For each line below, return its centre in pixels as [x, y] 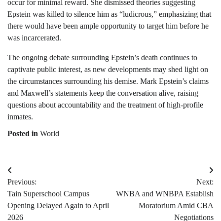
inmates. [20, 117]
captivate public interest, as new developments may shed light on [108, 70]
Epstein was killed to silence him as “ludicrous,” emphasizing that [109, 14]
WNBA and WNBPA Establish [165, 194]
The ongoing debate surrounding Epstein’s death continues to [102, 58]
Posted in [24, 134]
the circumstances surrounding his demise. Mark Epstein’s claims [108, 81]
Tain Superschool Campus [48, 194]
